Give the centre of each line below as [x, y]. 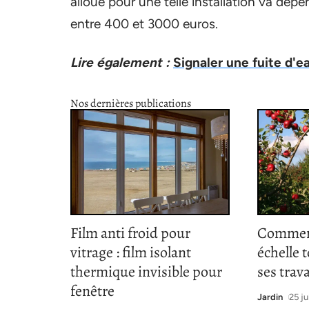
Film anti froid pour [130, 233]
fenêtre [92, 291]
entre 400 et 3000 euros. [144, 23]
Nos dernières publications [131, 103]
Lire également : [120, 62]
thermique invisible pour [146, 272]
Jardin [270, 297]
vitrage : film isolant [131, 253]
